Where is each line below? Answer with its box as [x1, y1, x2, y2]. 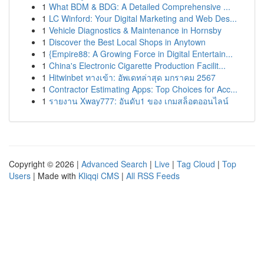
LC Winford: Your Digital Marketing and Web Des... [49, 12, 237, 24]
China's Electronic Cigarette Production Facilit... [49, 60, 226, 71]
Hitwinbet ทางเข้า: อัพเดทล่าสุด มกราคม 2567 [49, 71, 216, 83]
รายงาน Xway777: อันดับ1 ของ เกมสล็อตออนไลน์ [49, 95, 229, 107]
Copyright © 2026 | [9, 158, 81, 170]
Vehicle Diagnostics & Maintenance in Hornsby [49, 24, 222, 36]
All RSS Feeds [126, 170, 180, 181]
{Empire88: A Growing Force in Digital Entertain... [49, 48, 233, 60]
